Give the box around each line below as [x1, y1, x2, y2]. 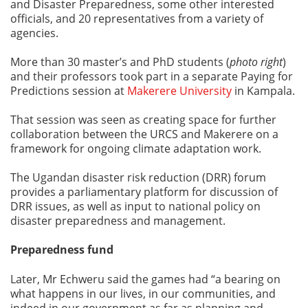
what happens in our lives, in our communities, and [10, 285, 276, 300]
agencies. [10, 25, 58, 40]
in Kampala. [232, 82, 298, 98]
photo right [230, 54, 283, 69]
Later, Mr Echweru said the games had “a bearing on [10, 271, 280, 286]
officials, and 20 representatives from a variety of [10, 10, 263, 25]
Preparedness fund [10, 241, 113, 257]
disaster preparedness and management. [10, 212, 225, 228]
